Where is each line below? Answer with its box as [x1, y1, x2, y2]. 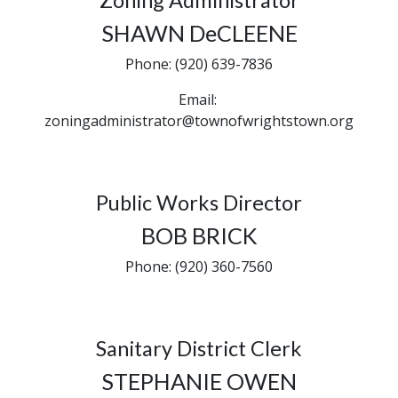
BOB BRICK [140, 222, 258, 249]
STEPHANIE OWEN [101, 368, 297, 394]
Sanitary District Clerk [96, 336, 302, 361]
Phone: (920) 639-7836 [125, 54, 273, 74]
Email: [178, 90, 220, 109]
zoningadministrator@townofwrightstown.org [44, 111, 354, 131]
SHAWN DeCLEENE [100, 20, 298, 46]
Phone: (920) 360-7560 [125, 257, 273, 276]
